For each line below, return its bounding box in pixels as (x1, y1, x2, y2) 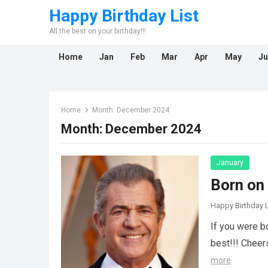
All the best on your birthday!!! (49, 27, 146, 35)
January (217, 159, 243, 167)
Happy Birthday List (49, 6, 199, 26)
